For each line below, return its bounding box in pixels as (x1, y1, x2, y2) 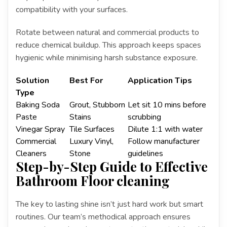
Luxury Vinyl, (69, 135, 113, 147)
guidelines (128, 147, 163, 159)
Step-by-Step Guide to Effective (16, 157, 208, 175)
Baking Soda (16, 99, 60, 110)
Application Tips (128, 74, 192, 86)
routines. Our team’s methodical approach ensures (16, 211, 191, 222)
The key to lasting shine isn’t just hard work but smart (16, 198, 203, 210)
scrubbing (128, 111, 161, 123)
